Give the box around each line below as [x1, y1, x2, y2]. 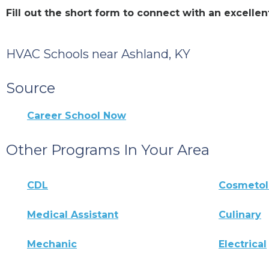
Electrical [219, 238, 267, 250]
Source [6, 79, 55, 97]
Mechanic [27, 238, 77, 250]
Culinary [219, 208, 262, 220]
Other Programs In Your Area [6, 141, 210, 159]
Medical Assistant [27, 208, 118, 220]
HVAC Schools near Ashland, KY [6, 46, 190, 61]
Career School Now [27, 109, 126, 121]
